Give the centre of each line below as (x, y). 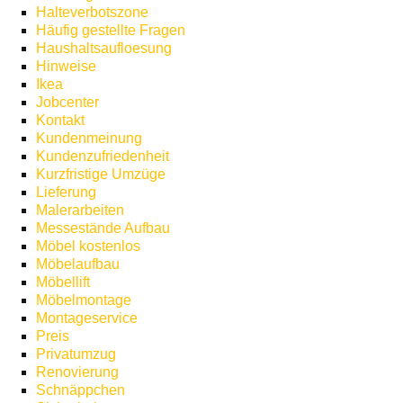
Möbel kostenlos (88, 246)
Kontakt (60, 120)
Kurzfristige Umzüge (101, 174)
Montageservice (87, 318)
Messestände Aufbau (103, 228)
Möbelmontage (84, 300)
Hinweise (66, 66)
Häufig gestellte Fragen (111, 30)
